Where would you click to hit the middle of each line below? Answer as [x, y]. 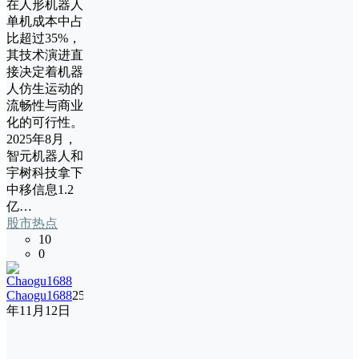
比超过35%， [44, 38]
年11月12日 [38, 311]
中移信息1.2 [40, 190]
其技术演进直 [45, 55]
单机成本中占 [45, 22]
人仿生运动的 [45, 89]
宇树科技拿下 [45, 173]
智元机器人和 [45, 156]
